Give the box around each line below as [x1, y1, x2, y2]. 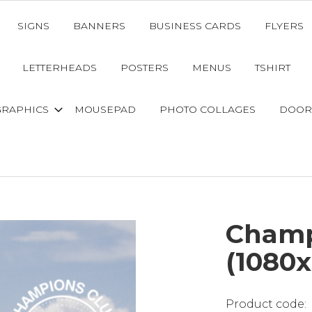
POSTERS [120, 61, 169, 74]
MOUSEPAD [74, 103, 136, 116]
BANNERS [72, 19, 125, 32]
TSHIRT [254, 61, 290, 74]
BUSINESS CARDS [148, 19, 241, 32]
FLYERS [264, 19, 304, 32]
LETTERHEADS [22, 61, 97, 74]
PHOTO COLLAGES [159, 103, 256, 116]
